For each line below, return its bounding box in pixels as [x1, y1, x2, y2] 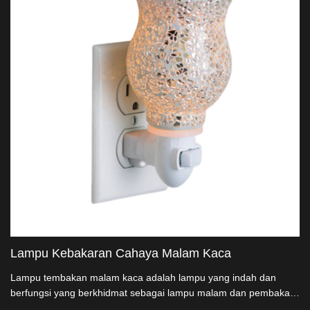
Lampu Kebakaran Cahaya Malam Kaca [10, 246, 231, 260]
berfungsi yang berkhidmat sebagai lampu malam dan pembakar [10, 287, 293, 298]
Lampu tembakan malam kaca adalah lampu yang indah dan [10, 272, 276, 283]
